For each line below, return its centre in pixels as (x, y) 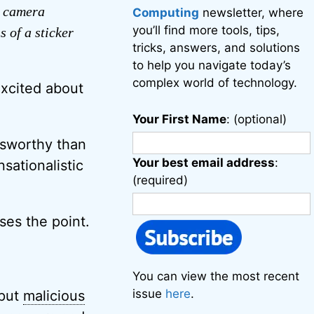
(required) (161, 180)
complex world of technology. (215, 83)
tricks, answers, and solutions (217, 48)
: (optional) (257, 119)
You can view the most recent (216, 276)
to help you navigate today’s (212, 65)
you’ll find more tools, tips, (206, 30)
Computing (166, 13)
